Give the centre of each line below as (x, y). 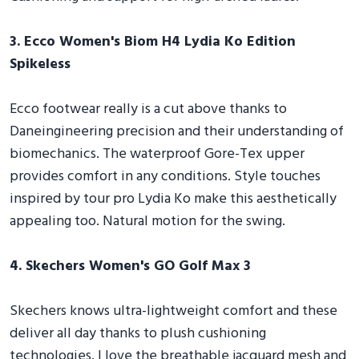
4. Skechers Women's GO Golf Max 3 (130, 266)
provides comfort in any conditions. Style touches (165, 176)
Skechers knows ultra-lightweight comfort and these (173, 311)
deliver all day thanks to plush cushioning (138, 333)
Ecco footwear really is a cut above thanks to (148, 109)
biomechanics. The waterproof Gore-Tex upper (157, 154)
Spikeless (40, 64)
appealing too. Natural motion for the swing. (147, 221)
